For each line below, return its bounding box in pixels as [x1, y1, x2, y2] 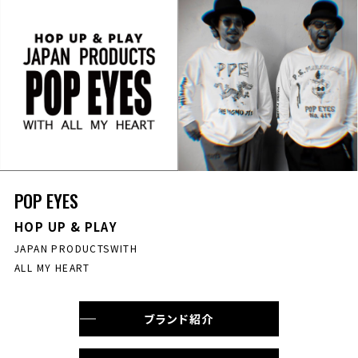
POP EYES [14, 188, 79, 213]
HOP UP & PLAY [14, 218, 118, 235]
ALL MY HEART [14, 261, 90, 274]
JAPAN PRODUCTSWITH [14, 241, 138, 255]
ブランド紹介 [144, 311, 214, 327]
